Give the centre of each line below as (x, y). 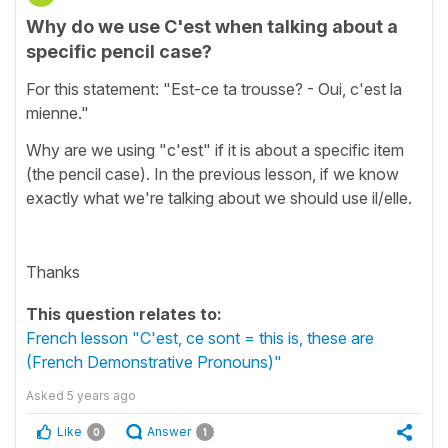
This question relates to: (124, 313)
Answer (169, 431)
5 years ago (101, 395)
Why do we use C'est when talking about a (212, 26)
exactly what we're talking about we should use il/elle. (221, 197)
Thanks (53, 271)
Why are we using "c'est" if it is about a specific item (215, 149)
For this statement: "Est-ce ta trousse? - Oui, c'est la (214, 88)
